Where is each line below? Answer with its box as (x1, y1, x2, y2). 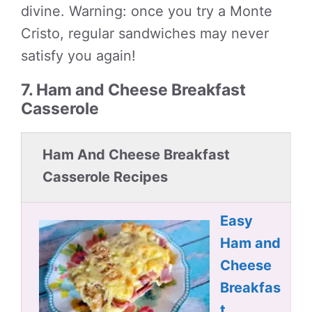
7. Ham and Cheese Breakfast (21, 80, 246, 100)
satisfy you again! (21, 47, 136, 64)
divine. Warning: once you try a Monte (21, 3, 272, 19)
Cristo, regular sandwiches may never (21, 25, 269, 42)
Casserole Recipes (42, 169, 168, 185)
